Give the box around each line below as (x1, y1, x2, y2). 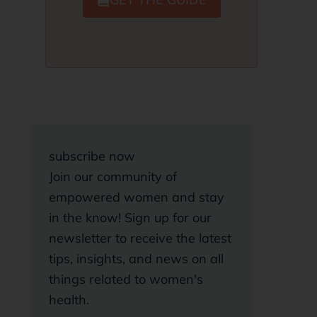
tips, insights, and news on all (49, 250, 224, 267)
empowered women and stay (49, 189, 224, 205)
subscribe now (49, 148, 135, 164)
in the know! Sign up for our (49, 209, 212, 226)
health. (49, 292, 89, 308)
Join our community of (49, 168, 177, 185)
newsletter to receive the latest (49, 230, 231, 246)
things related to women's (49, 271, 203, 287)
